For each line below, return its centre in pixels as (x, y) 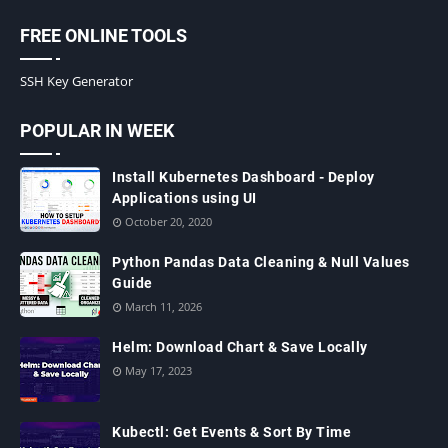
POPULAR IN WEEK (97, 130)
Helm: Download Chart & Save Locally (240, 346)
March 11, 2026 (163, 306)
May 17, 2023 (158, 370)
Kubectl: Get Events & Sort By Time (231, 431)
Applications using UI (184, 197)
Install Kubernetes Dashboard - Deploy (243, 176)
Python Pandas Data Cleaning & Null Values (261, 261)
